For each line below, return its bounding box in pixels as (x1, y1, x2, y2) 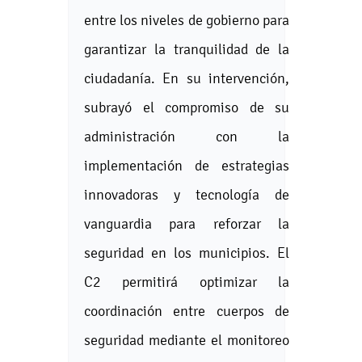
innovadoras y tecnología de (84, 185, 289, 203)
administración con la (84, 127, 289, 145)
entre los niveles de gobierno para (84, 11, 289, 28)
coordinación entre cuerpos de (84, 301, 289, 319)
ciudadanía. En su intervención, (84, 69, 289, 86)
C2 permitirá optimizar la (84, 272, 289, 290)
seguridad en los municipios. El (84, 243, 289, 261)
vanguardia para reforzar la (84, 214, 289, 232)
